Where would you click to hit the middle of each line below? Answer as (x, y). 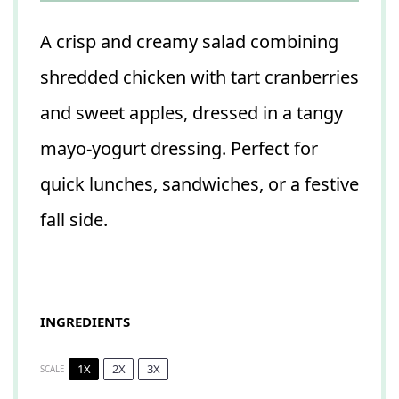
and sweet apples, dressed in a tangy (191, 113)
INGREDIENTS (85, 321)
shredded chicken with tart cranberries (199, 77)
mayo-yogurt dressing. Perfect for (179, 149)
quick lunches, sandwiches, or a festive (199, 184)
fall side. (74, 220)
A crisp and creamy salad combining (189, 42)
